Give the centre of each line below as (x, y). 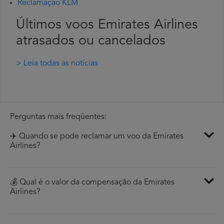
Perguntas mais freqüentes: (58, 117)
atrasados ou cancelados (91, 41)
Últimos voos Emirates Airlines (107, 25)
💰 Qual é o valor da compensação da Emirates (92, 183)
